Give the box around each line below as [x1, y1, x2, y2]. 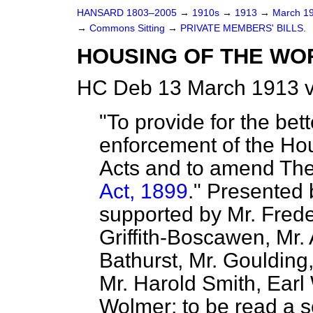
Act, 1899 [99, 180, 188, 203]
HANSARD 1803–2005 [77, 8, 177, 18]
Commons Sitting [89, 23, 168, 34]
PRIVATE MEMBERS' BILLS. [180, 23, 306, 34]
